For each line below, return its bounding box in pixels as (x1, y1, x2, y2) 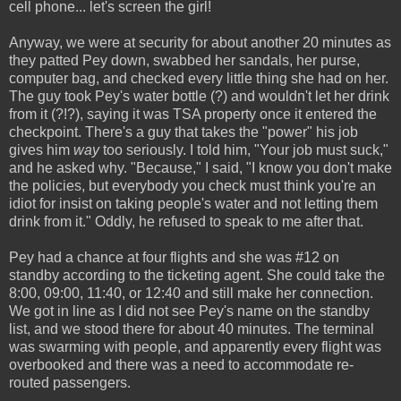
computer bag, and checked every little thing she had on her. (9, 71, 388, 87)
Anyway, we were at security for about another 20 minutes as (9, 35, 391, 51)
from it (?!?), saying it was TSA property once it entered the (9, 107, 377, 123)
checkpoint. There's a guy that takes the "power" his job (9, 124, 358, 141)
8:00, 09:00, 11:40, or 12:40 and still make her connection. (9, 286, 373, 302)
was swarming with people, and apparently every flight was (9, 339, 381, 355)
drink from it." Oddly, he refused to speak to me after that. (9, 214, 363, 230)
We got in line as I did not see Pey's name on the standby (9, 303, 370, 320)
